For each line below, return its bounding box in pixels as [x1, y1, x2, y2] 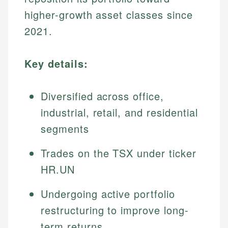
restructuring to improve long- [41, 203, 189, 218]
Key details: [24, 56, 88, 71]
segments [41, 121, 89, 136]
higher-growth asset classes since [24, 7, 193, 22]
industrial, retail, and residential [41, 105, 198, 120]
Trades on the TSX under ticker [41, 146, 196, 161]
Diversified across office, [41, 89, 164, 104]
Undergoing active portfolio [41, 186, 175, 202]
